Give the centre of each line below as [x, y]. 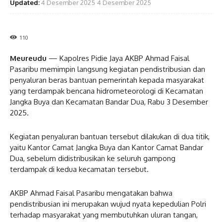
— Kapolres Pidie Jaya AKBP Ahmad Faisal [118, 58]
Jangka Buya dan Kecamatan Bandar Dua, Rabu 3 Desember [109, 102]
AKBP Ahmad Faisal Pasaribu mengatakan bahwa [91, 193]
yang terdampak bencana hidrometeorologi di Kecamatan [107, 91]
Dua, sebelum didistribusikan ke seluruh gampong [93, 158]
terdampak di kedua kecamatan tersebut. [79, 169]
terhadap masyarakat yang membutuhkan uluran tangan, [104, 215]
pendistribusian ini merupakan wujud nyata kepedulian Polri [108, 204]
